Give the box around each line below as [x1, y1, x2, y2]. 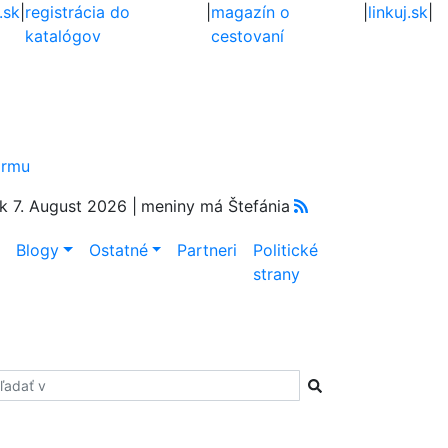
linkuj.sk [367, 2, 428, 22]
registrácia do [25, 2, 131, 22]
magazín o [210, 2, 290, 22]
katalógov [25, 26, 102, 46]
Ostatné [88, 240, 148, 260]
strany [253, 264, 301, 284]
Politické [253, 240, 319, 260]
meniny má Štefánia [141, 196, 290, 216]
